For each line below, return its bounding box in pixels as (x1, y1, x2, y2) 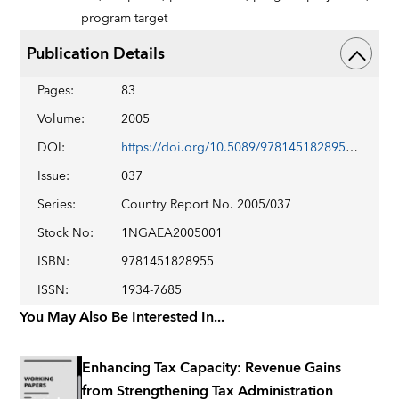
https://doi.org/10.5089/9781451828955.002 (346, 137, 359, 159)
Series (37, 194, 73, 216)
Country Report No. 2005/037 (121, 194, 292, 216)
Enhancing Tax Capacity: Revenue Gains (82, 355, 342, 380)
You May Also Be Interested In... (20, 305, 225, 330)
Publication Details (27, 39, 166, 68)
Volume (37, 109, 82, 130)
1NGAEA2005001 (121, 223, 224, 244)
